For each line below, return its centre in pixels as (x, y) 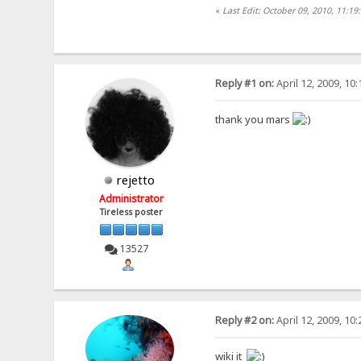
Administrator (132, 199)
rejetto (136, 180)
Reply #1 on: (244, 84)
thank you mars (253, 120)
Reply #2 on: (244, 320)
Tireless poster (132, 212)
